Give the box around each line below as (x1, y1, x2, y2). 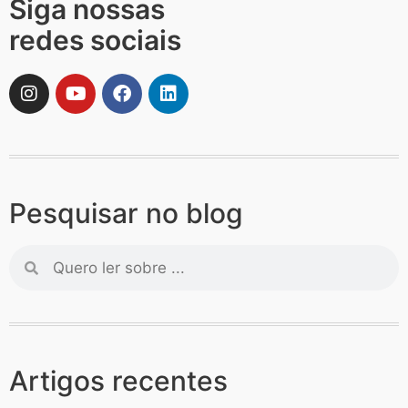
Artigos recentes (9, 364, 228, 398)
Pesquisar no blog (9, 197, 243, 230)
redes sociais (9, 24, 181, 57)
